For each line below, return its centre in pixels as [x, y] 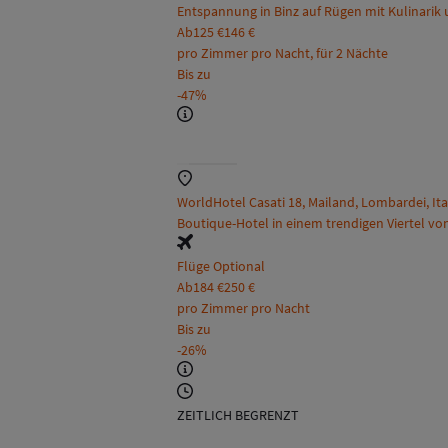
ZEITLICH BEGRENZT [238, 415]
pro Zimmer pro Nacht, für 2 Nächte [282, 53]
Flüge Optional [221, 266]
